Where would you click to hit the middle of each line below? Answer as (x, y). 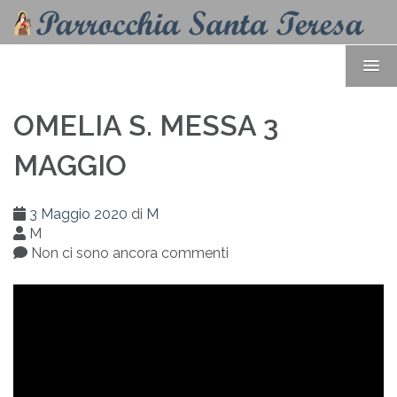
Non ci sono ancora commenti (128, 253)
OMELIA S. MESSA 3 (146, 126)
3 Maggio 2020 (78, 214)
